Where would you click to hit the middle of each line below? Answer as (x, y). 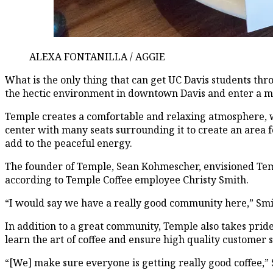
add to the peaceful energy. (69, 143)
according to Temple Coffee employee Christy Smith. (127, 179)
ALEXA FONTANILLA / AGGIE (97, 56)
